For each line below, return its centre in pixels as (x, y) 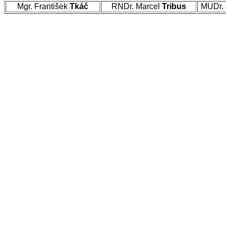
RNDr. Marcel (136, 6)
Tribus (174, 6)
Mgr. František (43, 6)
